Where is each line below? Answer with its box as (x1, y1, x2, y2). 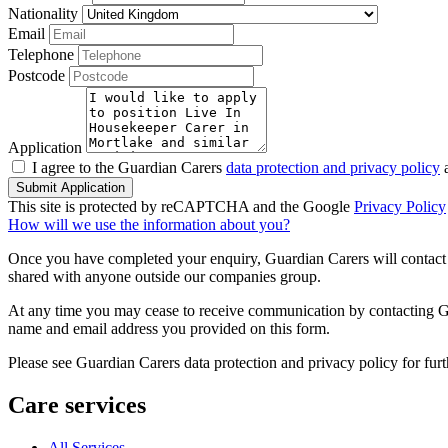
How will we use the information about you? (8, 215, 290, 233)
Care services (8, 391, 146, 418)
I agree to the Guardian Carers (32, 158, 226, 176)
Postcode (8, 66, 65, 84)
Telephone (8, 45, 74, 63)
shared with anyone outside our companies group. (8, 267, 321, 285)
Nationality (8, 4, 78, 22)
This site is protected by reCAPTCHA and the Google (8, 197, 354, 215)
